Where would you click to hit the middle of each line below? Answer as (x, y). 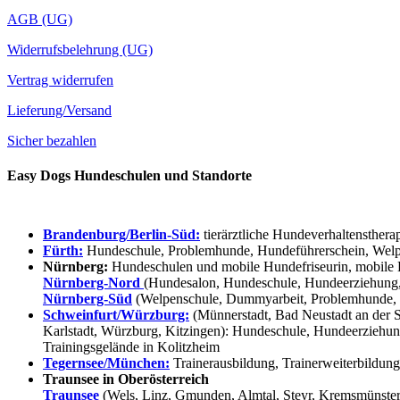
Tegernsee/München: (106, 362)
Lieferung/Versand (59, 111)
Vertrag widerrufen (60, 80)
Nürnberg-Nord (93, 282)
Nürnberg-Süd (87, 298)
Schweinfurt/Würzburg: (116, 314)
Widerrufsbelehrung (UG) (80, 50)
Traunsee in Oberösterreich (126, 379)
